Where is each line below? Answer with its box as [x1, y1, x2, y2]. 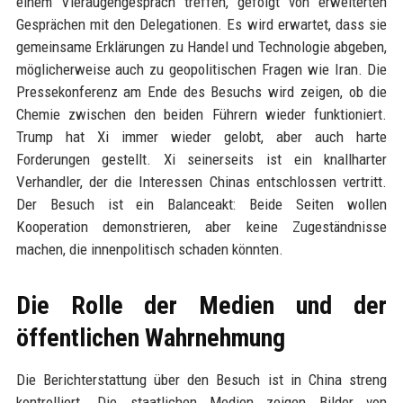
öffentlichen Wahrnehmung [15, 323, 285, 353]
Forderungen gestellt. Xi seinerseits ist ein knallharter [15, 150, 388, 168]
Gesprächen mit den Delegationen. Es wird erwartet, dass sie [15, 15, 388, 33]
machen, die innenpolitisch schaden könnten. [15, 240, 283, 258]
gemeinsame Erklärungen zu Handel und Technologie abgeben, [15, 38, 388, 56]
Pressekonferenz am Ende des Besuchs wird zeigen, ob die [15, 83, 388, 101]
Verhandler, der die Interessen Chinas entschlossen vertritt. [15, 173, 388, 191]
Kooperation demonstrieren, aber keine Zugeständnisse [15, 218, 388, 236]
